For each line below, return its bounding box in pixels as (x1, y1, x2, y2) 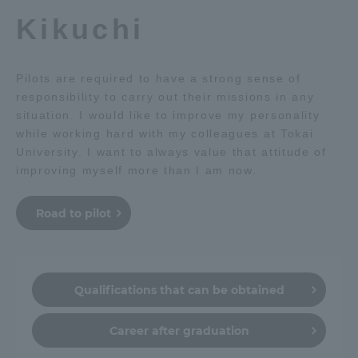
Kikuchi (16, 13, 145, 46)
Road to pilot (35, 206, 111, 221)
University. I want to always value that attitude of (16, 145, 327, 158)
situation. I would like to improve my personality (16, 109, 320, 121)
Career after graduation (109, 324, 249, 338)
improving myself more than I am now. (16, 164, 257, 177)
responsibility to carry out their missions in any (16, 90, 315, 103)
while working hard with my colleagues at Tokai (16, 127, 314, 140)
